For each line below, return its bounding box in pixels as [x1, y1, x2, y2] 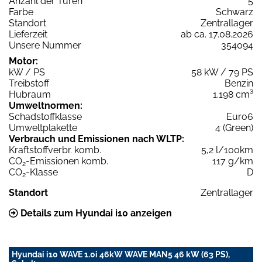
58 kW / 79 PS [191, 66, 253, 78]
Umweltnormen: [9, 99, 82, 111]
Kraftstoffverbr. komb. [9, 144, 101, 156]
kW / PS [9, 66, 45, 78]
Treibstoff [9, 77, 49, 89]
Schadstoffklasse [9, 111, 82, 122]
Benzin [225, 77, 253, 89]
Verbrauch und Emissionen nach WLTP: [9, 133, 184, 144]
